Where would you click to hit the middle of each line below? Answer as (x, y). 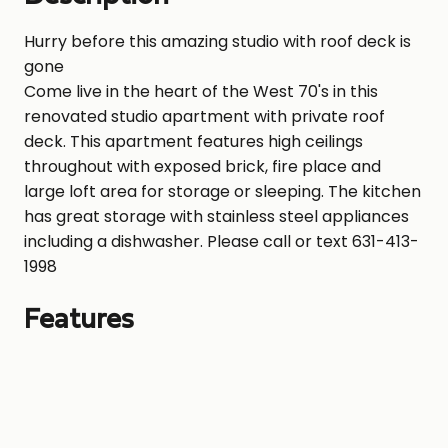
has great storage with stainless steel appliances (216, 216)
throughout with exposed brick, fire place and (202, 166)
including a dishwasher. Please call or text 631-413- (221, 241)
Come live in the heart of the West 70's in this (201, 91)
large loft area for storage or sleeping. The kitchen (222, 191)
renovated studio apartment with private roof (204, 116)
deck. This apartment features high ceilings (193, 141)
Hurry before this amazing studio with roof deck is (217, 41)
